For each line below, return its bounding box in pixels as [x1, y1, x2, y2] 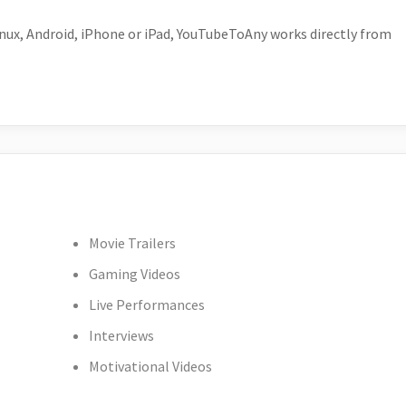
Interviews [89, 326, 155, 344]
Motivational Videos [89, 357, 213, 375]
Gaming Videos [89, 265, 181, 283]
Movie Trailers [89, 234, 177, 252]
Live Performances [89, 295, 206, 314]
